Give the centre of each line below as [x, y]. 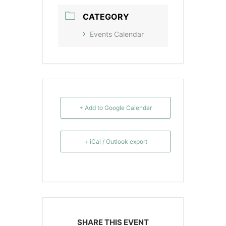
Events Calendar [117, 34]
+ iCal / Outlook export [116, 141]
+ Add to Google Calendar [116, 108]
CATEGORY [106, 17]
